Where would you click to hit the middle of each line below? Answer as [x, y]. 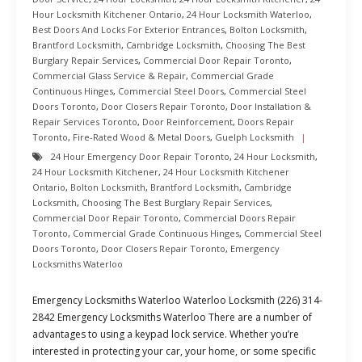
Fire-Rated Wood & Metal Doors [141, 137]
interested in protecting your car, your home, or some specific [174, 351]
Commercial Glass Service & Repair [109, 76]
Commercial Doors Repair [240, 218]
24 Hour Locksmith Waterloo [248, 14]
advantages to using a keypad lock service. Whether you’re [166, 334]
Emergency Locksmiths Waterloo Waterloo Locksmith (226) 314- [177, 300]
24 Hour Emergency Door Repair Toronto [140, 156]
